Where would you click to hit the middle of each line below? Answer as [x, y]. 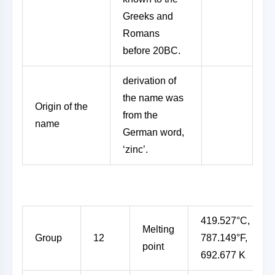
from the [140, 115]
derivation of [149, 81]
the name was [153, 98]
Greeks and [148, 16]
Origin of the [61, 107]
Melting [158, 229]
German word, [153, 132]
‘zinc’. [135, 149]
